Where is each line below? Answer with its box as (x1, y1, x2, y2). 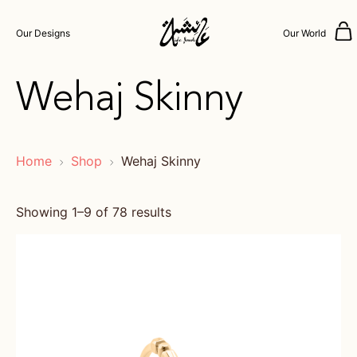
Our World (283, 27, 326, 39)
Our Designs (16, 27, 70, 39)
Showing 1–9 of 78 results (16, 204, 171, 220)
